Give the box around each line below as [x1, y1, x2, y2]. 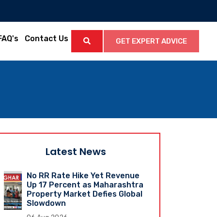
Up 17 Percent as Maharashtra [27, 180, 144, 189]
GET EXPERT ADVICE [116, 36, 187, 46]
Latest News [45, 144, 106, 158]
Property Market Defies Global [27, 189, 143, 199]
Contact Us [24, 34, 68, 44]
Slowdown [27, 198, 66, 208]
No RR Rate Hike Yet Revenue [27, 170, 140, 180]
